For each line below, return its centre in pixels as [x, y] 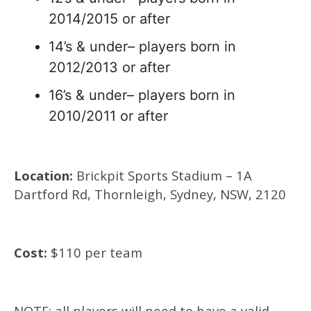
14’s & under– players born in [142, 47]
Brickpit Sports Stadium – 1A [162, 175]
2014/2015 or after [109, 19]
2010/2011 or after [108, 116]
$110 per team [95, 252]
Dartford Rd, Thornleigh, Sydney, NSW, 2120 [150, 194]
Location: [43, 175]
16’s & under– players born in [142, 95]
